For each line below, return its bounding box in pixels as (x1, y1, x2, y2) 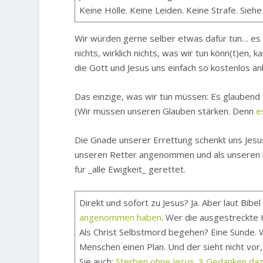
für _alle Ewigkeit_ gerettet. (75, 163, 186, 176)
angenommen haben (79, 211, 162, 224)
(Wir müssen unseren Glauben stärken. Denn (75, 105, 257, 117)
